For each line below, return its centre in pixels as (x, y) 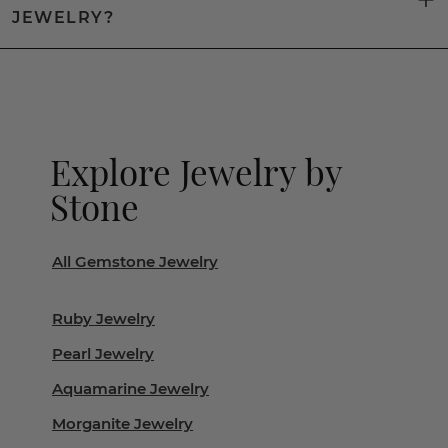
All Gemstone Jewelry (135, 261)
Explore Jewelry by (196, 171)
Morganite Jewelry (122, 423)
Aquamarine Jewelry (130, 388)
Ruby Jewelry (103, 318)
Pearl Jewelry (103, 353)
